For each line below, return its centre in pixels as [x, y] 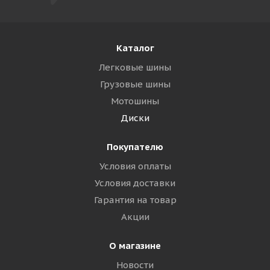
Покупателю [135, 147]
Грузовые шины [135, 84]
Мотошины [135, 101]
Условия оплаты [135, 166]
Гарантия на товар [135, 200]
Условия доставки [135, 183]
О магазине [135, 246]
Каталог [135, 48]
